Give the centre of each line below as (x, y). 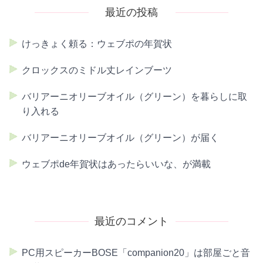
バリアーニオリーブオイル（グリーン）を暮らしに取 (134, 96)
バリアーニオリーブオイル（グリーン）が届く (120, 137)
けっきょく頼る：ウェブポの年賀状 (97, 43)
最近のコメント (131, 221)
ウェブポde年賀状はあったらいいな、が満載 (116, 164)
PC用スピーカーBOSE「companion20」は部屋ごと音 (136, 252)
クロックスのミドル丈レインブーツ (97, 70)
